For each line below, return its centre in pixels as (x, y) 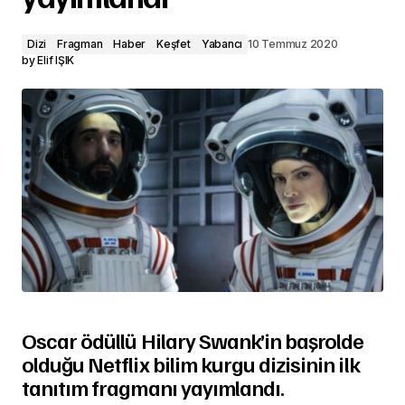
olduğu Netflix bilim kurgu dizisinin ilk (191, 363)
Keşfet (174, 44)
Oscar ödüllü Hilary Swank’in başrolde (193, 339)
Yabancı (222, 44)
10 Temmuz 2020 (293, 44)
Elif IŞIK (56, 61)
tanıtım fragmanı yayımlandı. (153, 386)
